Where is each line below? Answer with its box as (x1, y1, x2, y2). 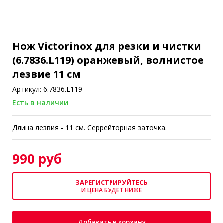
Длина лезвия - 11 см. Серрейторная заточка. (12, 123, 167, 133)
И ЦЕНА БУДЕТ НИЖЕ (81, 185, 142, 194)
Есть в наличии (12, 98, 68, 108)
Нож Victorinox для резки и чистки (12, 39, 201, 53)
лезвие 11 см (12, 67, 81, 81)
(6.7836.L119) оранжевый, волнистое (12, 53, 204, 67)
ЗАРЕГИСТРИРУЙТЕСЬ (75, 177, 148, 187)
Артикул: (12, 84, 43, 94)
